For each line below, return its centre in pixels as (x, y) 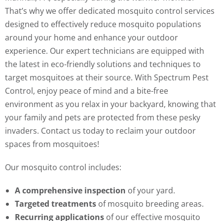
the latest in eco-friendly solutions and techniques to (103, 64)
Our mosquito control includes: (63, 167)
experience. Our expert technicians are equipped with (105, 51)
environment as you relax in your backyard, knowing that (110, 104)
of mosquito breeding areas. (151, 204)
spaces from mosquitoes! (52, 144)
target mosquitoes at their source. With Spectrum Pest (107, 78)
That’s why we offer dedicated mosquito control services (110, 11)
